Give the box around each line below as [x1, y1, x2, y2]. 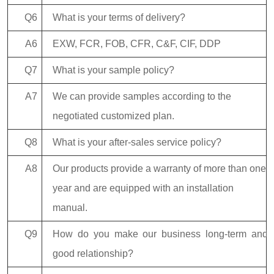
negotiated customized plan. [53, 111, 174, 122]
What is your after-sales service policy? [53, 137, 221, 148]
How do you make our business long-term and [53, 229, 268, 240]
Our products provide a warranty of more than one [53, 163, 266, 174]
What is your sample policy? [53, 65, 174, 76]
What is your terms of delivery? [53, 12, 185, 23]
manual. [53, 202, 87, 213]
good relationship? [53, 248, 133, 259]
